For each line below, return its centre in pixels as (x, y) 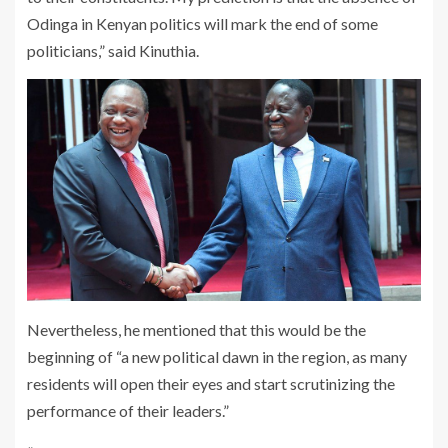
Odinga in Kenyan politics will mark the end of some (202, 24)
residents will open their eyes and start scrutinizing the (211, 383)
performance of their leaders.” (128, 410)
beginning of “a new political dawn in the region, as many (217, 356)
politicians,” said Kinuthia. (113, 51)
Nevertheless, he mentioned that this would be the (196, 329)
